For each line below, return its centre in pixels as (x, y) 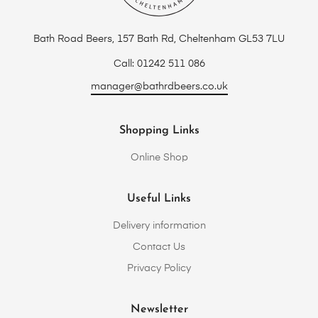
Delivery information (159, 226)
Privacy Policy (159, 268)
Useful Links (159, 199)
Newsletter (159, 309)
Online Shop (159, 158)
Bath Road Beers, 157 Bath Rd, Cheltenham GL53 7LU (159, 39)
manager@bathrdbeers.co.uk (159, 87)
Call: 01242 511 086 (159, 64)
